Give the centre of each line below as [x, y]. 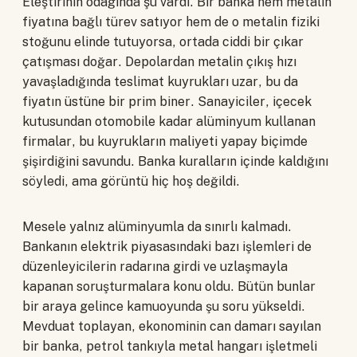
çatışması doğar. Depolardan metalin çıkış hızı [159, 61]
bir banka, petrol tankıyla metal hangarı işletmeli [170, 346]
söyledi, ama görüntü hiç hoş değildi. [131, 181]
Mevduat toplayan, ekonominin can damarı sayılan [172, 326]
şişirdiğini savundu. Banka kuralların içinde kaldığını [175, 161]
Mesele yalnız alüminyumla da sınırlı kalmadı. [157, 226]
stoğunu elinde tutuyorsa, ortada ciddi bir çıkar [163, 41]
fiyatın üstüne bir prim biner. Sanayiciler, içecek [167, 101]
